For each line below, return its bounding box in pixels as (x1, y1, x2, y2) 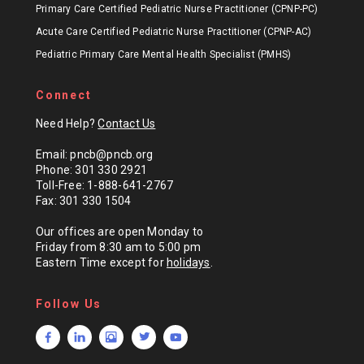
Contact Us (97, 117, 156, 131)
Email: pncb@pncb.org (36, 148, 154, 162)
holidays (167, 256, 210, 270)
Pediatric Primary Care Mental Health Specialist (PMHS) (36, 49, 292, 61)
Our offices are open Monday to (36, 225, 204, 239)
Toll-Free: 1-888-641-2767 (36, 179, 174, 193)
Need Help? (36, 117, 98, 131)
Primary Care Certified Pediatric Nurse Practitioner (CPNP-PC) (36, 3, 318, 15)
